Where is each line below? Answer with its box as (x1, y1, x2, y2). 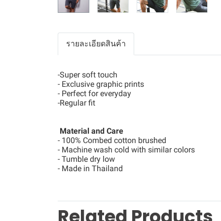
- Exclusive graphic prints (58, 79, 144, 89)
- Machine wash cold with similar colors (58, 145, 195, 154)
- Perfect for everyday (58, 89, 131, 98)
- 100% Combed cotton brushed (58, 136, 166, 145)
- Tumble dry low (58, 154, 115, 164)
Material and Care (58, 126, 125, 136)
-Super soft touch (58, 70, 117, 79)
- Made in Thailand (58, 164, 123, 173)
